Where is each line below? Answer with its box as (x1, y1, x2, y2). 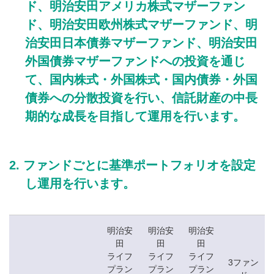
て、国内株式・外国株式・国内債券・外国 (25, 73, 257, 87)
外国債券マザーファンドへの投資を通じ (25, 54, 245, 68)
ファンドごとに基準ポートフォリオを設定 (23, 158, 256, 172)
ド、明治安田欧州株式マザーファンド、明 (25, 18, 257, 32)
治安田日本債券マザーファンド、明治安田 (25, 36, 257, 50)
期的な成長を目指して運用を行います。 (25, 109, 245, 124)
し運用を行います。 (25, 177, 135, 191)
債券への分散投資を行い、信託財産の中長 (25, 91, 257, 105)
